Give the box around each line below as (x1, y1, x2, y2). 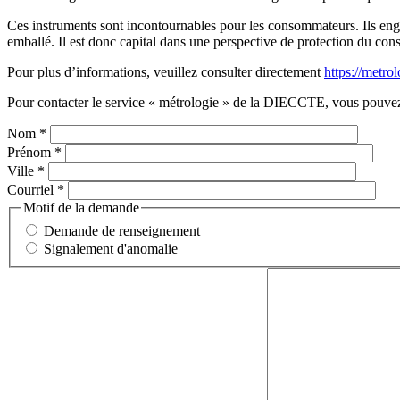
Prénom (7, 145, 54, 161)
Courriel (7, 182, 57, 198)
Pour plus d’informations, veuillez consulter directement (7, 64, 324, 80)
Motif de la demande (23, 200, 139, 216)
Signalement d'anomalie (44, 240, 178, 256)
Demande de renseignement (44, 222, 200, 238)
